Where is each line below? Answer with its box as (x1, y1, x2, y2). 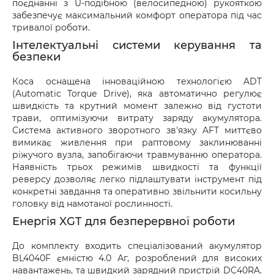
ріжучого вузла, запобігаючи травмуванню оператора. (12, 149, 262, 160)
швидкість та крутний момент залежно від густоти (12, 100, 262, 111)
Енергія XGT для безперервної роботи (12, 215, 235, 228)
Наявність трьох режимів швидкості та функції (12, 161, 262, 172)
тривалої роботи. (12, 22, 90, 33)
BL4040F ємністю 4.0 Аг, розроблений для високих (12, 253, 262, 264)
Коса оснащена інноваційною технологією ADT (12, 76, 262, 87)
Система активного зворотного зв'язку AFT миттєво (12, 125, 262, 136)
